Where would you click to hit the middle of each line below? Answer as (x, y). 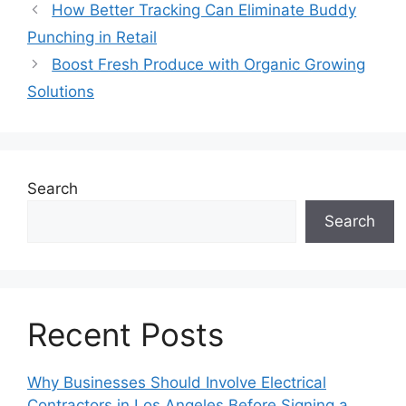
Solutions (61, 91)
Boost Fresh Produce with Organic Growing (209, 64)
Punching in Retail (92, 37)
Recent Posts (126, 334)
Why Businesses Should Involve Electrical (177, 382)
